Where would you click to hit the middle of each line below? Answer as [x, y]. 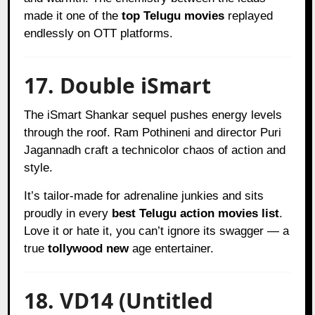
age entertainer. [172, 248]
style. [39, 167]
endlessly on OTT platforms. [99, 33]
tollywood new [89, 248]
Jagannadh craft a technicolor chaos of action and [155, 150]
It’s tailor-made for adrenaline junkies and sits [144, 195]
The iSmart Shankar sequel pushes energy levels [153, 115]
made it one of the [73, 15]
